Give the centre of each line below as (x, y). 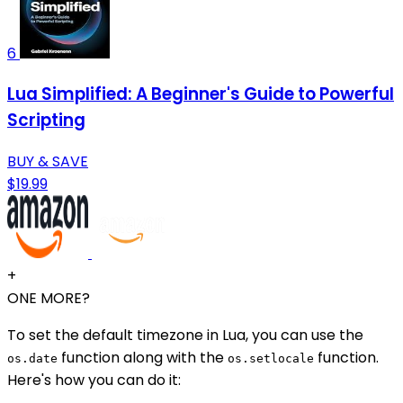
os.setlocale (271, 358)
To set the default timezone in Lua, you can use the (185, 335)
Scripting (46, 121)
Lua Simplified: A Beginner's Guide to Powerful (201, 94)
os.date (32, 358)
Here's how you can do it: (94, 380)
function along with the (143, 357)
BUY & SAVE (48, 161)
